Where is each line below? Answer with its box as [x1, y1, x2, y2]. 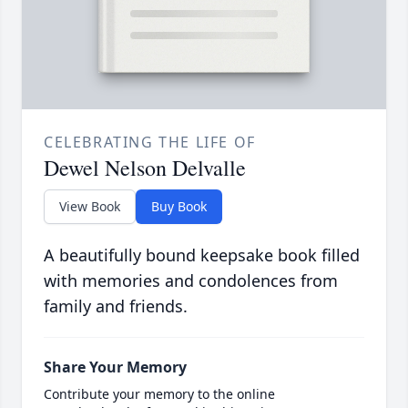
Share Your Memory [44, 357, 187, 378]
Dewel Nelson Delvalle [44, 153, 246, 183]
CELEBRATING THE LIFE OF [44, 132, 256, 153]
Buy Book [151, 198, 207, 216]
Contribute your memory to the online [44, 385, 275, 403]
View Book [59, 198, 120, 216]
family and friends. [44, 295, 188, 318]
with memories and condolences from [44, 270, 338, 292]
